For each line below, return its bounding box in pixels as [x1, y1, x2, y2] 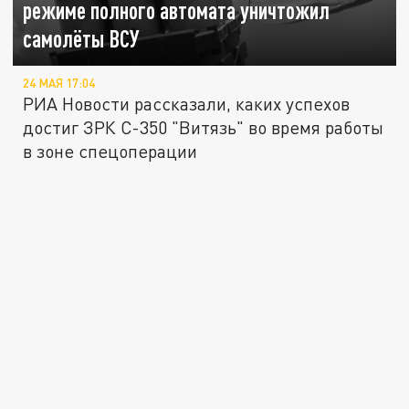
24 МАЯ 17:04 [23, 75, 96, 90]
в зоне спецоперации [23, 140, 198, 162]
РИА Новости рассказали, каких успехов [23, 92, 351, 114]
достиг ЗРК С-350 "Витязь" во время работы [23, 116, 384, 138]
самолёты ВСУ [23, 25, 141, 52]
